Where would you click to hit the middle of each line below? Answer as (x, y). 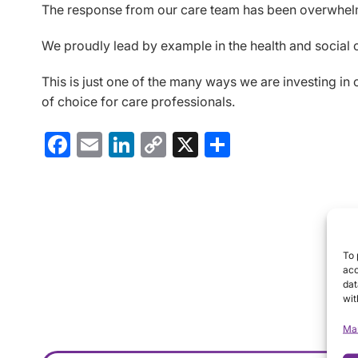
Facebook (126, 140)
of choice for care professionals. (138, 101)
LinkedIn (181, 140)
